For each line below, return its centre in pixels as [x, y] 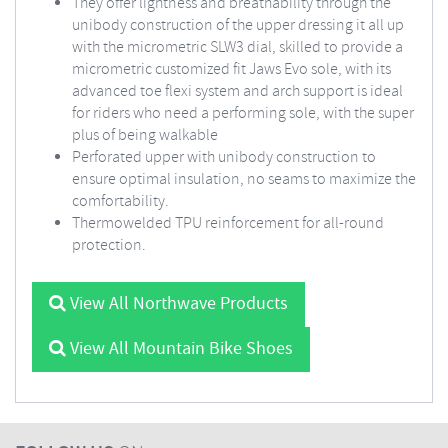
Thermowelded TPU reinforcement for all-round [228, 223]
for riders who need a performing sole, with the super [243, 113]
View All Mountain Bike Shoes [179, 349]
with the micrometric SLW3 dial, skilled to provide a [237, 47]
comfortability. [120, 201]
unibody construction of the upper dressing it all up [238, 25]
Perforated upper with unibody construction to [224, 157]
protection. [109, 245]
